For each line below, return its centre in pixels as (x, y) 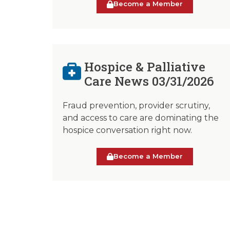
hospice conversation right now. (127, 130)
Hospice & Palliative (145, 66)
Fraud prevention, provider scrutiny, (136, 105)
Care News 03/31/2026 (149, 81)
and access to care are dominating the (141, 118)
